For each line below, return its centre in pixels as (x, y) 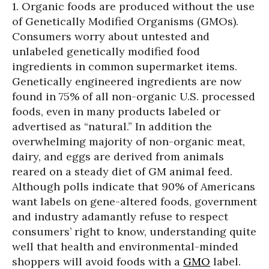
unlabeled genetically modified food (106, 51)
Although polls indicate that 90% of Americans (134, 186)
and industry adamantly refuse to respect (120, 216)
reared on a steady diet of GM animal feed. (122, 171)
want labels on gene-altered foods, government (134, 201)
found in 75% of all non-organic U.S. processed (134, 96)
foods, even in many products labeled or (116, 111)
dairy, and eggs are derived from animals (118, 156)
